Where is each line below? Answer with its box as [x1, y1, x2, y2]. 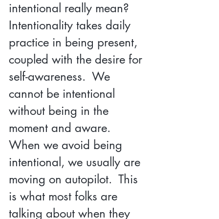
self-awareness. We [9, 68, 113, 84]
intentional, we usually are [9, 154, 144, 170]
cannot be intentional [9, 86, 118, 101]
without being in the [9, 103, 112, 118]
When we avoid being [9, 137, 126, 153]
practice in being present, [9, 34, 141, 50]
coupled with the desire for [9, 51, 146, 67]
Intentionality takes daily [9, 17, 134, 33]
